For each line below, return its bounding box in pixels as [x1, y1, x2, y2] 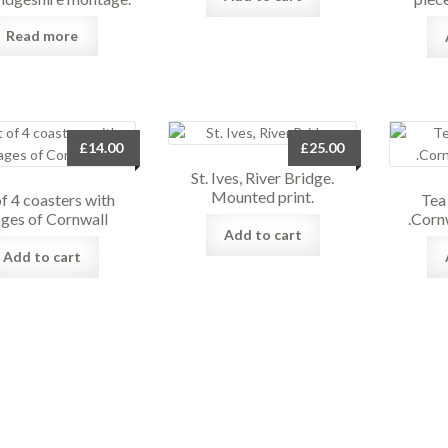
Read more [5, 26, 78, 44]
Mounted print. [211, 186, 315, 206]
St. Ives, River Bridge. [191, 167, 335, 187]
